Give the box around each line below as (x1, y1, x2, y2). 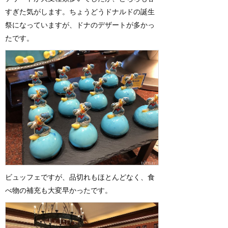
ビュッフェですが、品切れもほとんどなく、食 (5, 173, 155, 182)
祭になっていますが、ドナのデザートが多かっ (5, 20, 155, 30)
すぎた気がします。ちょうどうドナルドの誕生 (5, 7, 155, 16)
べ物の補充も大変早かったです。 (5, 186, 112, 195)
